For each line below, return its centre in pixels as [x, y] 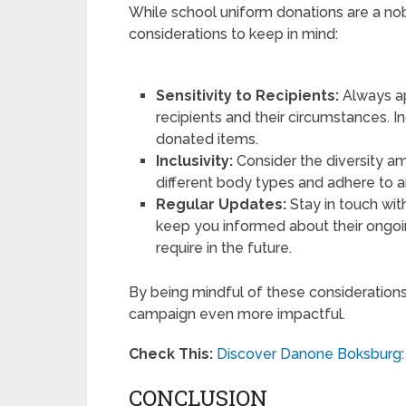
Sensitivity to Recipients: [248, 96]
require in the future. [224, 248]
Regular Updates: [222, 205]
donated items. [208, 140]
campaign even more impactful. [237, 314]
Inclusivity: [195, 161]
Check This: [171, 354]
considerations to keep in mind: [233, 34]
